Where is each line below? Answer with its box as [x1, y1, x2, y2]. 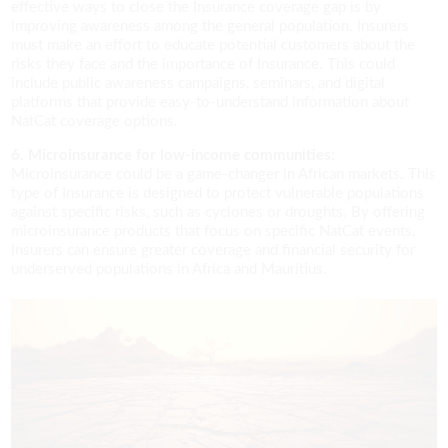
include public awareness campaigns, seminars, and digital [11, 76, 386, 92]
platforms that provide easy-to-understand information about [11, 95, 410, 111]
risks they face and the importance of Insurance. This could [11, 57, 396, 73]
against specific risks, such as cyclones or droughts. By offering [11, 205, 426, 221]
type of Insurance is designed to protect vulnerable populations [11, 186, 425, 202]
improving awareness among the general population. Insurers [11, 19, 410, 35]
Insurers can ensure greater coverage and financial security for [11, 243, 416, 259]
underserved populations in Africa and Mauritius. [11, 262, 328, 278]
